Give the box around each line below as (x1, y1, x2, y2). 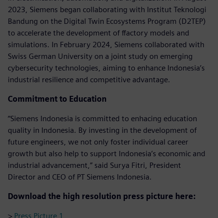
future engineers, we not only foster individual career (8, 137, 188, 146)
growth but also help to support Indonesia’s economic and (8, 148, 205, 158)
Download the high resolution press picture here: (8, 191, 196, 201)
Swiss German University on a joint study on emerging (8, 51, 193, 61)
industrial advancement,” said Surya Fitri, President (8, 160, 181, 170)
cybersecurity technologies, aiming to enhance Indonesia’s (8, 63, 205, 73)
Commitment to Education (8, 94, 107, 104)
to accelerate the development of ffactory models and (8, 28, 189, 37)
